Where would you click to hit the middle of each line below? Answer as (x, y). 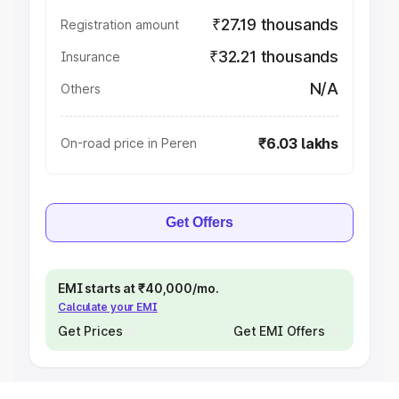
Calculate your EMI (108, 307)
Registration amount (120, 24)
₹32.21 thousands (273, 57)
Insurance (90, 57)
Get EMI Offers (279, 331)
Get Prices (90, 331)
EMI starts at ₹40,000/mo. (138, 288)
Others (81, 89)
